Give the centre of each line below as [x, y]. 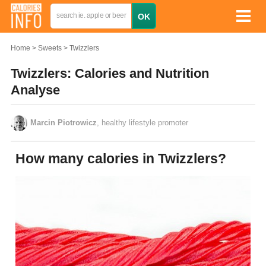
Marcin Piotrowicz [64, 123]
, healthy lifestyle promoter [142, 123]
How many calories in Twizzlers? [126, 158]
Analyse [35, 90]
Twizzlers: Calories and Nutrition [110, 73]
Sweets [50, 48]
